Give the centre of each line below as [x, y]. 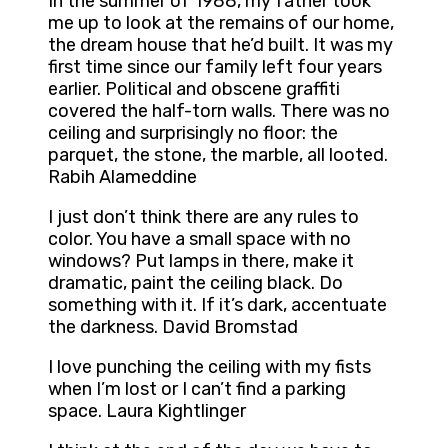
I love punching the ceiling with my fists [209, 367]
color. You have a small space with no [199, 239]
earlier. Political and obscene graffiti [194, 89]
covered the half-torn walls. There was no [219, 111]
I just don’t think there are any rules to [203, 217]
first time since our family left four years [215, 67]
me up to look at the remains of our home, [221, 23]
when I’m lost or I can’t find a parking [197, 389]
